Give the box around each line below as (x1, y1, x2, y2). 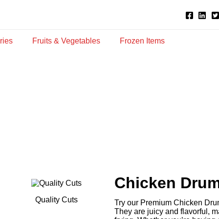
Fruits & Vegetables (32, 37, 100, 45)
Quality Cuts (35, 196, 78, 204)
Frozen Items (119, 37, 165, 45)
